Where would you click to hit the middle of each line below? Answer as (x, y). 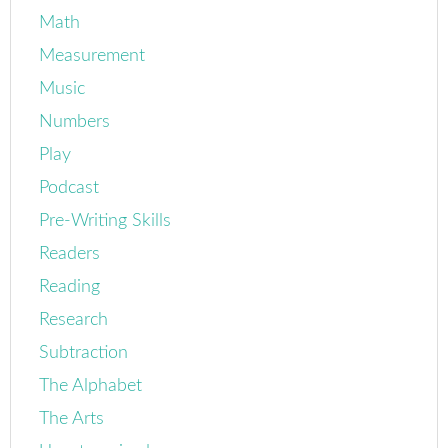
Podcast (69, 188)
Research (74, 320)
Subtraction (84, 353)
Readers (70, 254)
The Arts (72, 419)
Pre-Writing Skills (105, 221)
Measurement (92, 56)
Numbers (75, 122)
